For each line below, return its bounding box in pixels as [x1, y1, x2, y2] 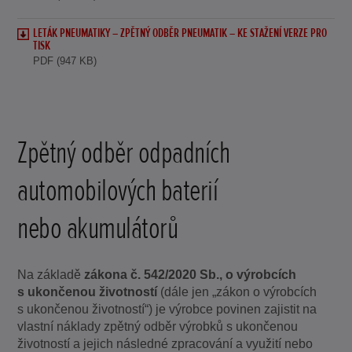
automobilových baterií [17, 170, 218, 210]
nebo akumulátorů [17, 208, 178, 247]
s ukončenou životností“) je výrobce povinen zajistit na [17, 302, 317, 316]
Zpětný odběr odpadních [17, 133, 230, 172]
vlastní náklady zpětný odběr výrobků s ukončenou [17, 319, 299, 333]
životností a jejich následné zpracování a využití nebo [17, 336, 313, 350]
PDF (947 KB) [33, 54, 97, 67]
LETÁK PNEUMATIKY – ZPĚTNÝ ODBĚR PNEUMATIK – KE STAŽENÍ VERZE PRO [33, 24, 328, 41]
